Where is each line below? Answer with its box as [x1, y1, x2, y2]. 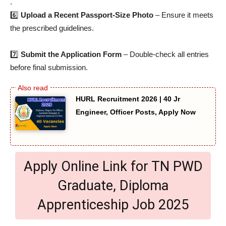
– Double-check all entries [122, 49, 209, 59]
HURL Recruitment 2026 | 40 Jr [76, 94, 180, 103]
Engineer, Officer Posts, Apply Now [76, 107, 196, 116]
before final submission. [10, 63, 88, 72]
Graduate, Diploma [58, 177, 168, 194]
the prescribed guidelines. [10, 23, 94, 32]
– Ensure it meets [153, 10, 213, 19]
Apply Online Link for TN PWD [23, 158, 203, 175]
